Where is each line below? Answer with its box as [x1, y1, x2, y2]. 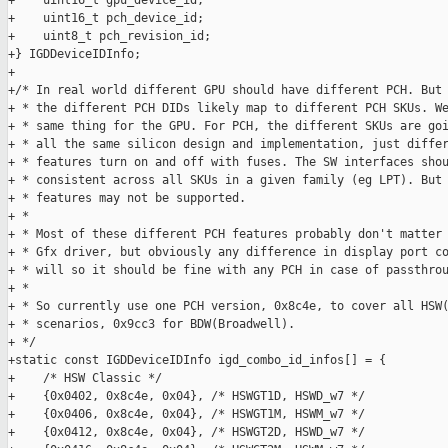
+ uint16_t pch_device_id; [8, 11, 204, 26]
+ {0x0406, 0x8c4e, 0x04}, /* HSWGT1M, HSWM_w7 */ [8, 407, 365, 422]
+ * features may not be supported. [8, 191, 246, 206]
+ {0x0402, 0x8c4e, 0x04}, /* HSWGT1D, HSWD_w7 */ [8, 389, 365, 404]
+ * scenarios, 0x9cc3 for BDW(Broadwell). [8, 317, 295, 332]
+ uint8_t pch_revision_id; [8, 29, 211, 44]
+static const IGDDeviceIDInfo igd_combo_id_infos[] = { [8, 353, 386, 368]
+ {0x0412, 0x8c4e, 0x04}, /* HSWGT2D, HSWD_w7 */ [8, 425, 365, 440]
